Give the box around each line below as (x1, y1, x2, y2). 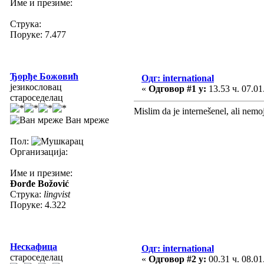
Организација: (10, 146, 68, 157)
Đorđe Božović (10, 178, 69, 189)
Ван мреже (63, 114, 109, 125)
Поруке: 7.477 (10, 29, 66, 39)
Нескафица (10, 241, 57, 252)
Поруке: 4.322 (10, 199, 66, 210)
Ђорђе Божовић (10, 71, 78, 81)
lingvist (44, 189, 70, 199)
